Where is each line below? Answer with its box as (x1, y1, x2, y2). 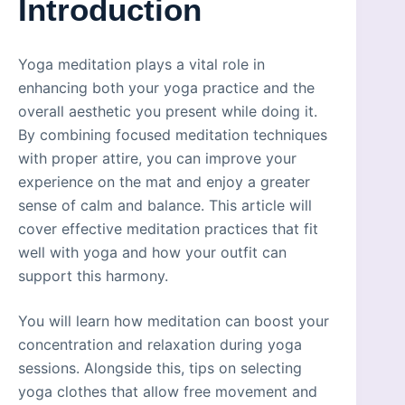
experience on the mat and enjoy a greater (18, 172, 310, 191)
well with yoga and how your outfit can (18, 242, 287, 261)
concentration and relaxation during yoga (18, 334, 302, 353)
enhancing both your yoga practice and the (18, 78, 315, 97)
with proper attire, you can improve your (18, 148, 297, 167)
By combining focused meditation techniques (18, 125, 327, 144)
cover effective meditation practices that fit (18, 219, 318, 238)
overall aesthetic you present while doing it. (18, 101, 317, 120)
